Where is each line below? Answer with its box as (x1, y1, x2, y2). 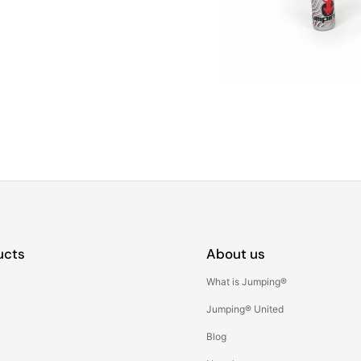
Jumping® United (206, 303, 284, 316)
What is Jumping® (206, 276, 287, 288)
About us (206, 245, 265, 263)
